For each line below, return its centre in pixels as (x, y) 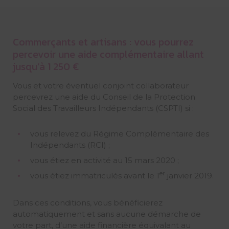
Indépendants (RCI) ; (70, 145)
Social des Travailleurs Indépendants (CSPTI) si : (103, 108)
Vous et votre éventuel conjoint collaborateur (100, 85)
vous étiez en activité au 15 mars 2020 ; (104, 160)
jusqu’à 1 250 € (45, 66)
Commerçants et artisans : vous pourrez (103, 42)
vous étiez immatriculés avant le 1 (95, 175)
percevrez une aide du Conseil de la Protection (104, 97)
